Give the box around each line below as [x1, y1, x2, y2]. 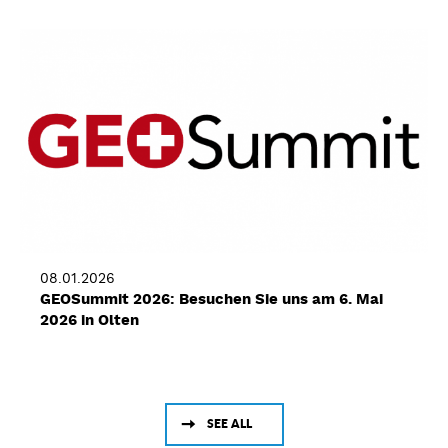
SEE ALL [206, 416, 252, 432]
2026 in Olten [40, 311, 139, 330]
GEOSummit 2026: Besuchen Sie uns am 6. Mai [40, 290, 383, 309]
